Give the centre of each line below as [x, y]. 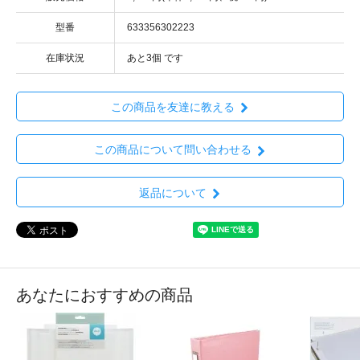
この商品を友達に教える [172, 107]
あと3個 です [155, 57]
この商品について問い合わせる [172, 150]
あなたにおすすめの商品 [104, 295]
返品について [172, 192]
